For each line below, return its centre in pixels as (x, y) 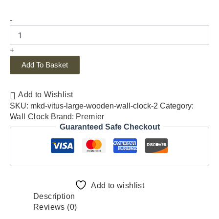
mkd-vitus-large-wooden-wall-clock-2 (94, 106)
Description (54, 196)
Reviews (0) (55, 207)
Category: (177, 106)
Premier (90, 116)
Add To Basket (45, 65)
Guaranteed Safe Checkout (109, 127)
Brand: (63, 116)
